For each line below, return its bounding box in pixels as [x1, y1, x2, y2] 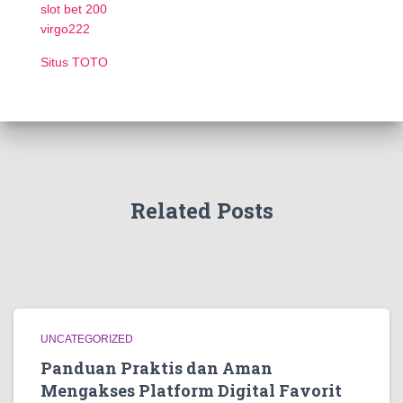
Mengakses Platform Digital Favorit [40, 380, 342, 401]
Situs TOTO [40, 55, 108, 69]
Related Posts [130, 196, 273, 225]
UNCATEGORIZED [40, 333, 133, 345]
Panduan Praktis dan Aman [40, 357, 273, 379]
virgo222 [40, 22, 90, 36]
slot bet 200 [40, 2, 107, 16]
